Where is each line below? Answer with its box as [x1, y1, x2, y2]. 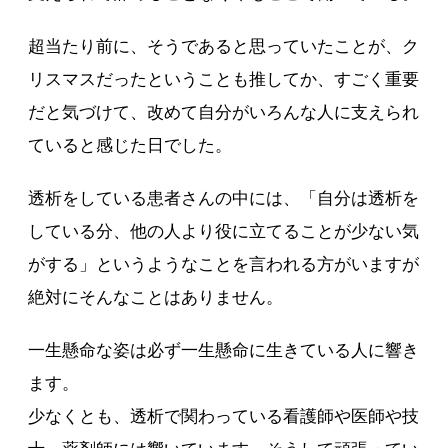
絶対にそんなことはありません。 [28, 288, 284, 307]
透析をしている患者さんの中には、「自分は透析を [28, 189, 420, 208]
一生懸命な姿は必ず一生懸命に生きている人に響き [28, 341, 420, 360]
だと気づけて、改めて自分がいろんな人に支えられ [28, 103, 420, 122]
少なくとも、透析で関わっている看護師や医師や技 [28, 407, 420, 426]
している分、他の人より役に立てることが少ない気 [28, 222, 420, 241]
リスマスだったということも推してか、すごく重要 [28, 70, 420, 89]
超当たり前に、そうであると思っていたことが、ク [28, 37, 420, 56]
